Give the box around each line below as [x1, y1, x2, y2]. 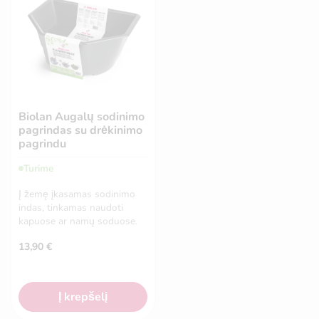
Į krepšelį [58, 289, 108, 305]
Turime [23, 161, 54, 175]
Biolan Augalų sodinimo [19, 109, 145, 125]
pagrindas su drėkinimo [19, 122, 142, 139]
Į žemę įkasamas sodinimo [19, 187, 135, 202]
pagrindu [19, 136, 66, 152]
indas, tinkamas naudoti [19, 201, 123, 215]
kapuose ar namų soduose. [19, 214, 137, 229]
